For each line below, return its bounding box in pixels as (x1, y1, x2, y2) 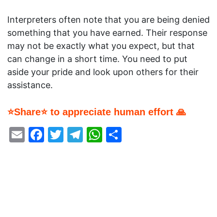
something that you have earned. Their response (7, 28, 207, 38)
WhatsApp (102, 125, 179, 144)
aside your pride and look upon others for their (7, 67, 199, 77)
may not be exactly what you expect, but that (7, 41, 195, 51)
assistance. (7, 80, 53, 91)
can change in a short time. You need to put (7, 54, 187, 64)
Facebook (44, 125, 116, 144)
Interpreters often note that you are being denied (7, 15, 210, 25)
